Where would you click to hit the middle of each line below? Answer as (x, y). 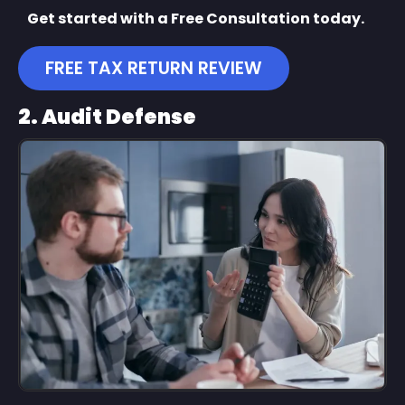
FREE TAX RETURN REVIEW (154, 68)
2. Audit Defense (107, 116)
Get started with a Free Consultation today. (196, 19)
